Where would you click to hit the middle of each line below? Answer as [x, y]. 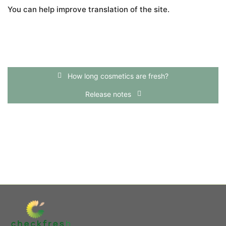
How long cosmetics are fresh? [117, 76]
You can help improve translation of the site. [89, 10]
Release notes [109, 94]
